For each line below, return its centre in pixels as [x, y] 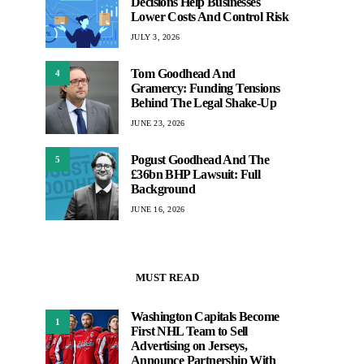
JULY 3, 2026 [155, 37]
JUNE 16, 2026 [158, 209]
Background [163, 188]
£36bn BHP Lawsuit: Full [196, 174]
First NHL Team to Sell [189, 331]
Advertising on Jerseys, [189, 346]
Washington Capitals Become [205, 316]
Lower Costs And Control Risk [210, 16]
